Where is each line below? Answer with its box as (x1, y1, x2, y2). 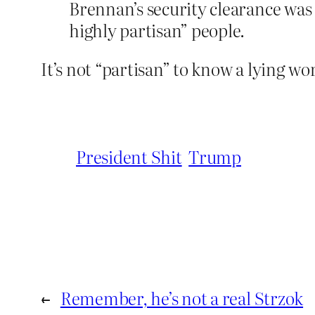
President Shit (76, 144, 182, 169)
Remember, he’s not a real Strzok (60, 285, 304, 311)
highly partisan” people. (69, 18, 245, 43)
